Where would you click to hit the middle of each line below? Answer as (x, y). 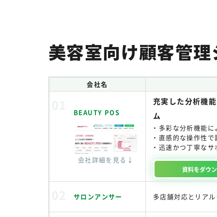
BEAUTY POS (97, 112)
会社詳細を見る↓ (106, 160)
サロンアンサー (98, 196)
